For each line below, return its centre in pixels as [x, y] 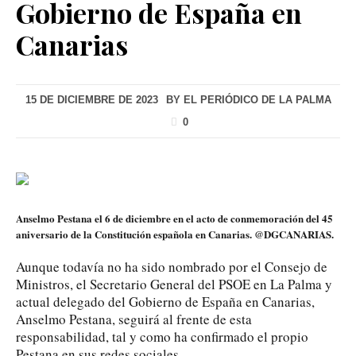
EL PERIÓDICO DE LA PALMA [257, 99]
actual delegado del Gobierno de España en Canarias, [165, 301]
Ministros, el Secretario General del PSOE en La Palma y [174, 284]
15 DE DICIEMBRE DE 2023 [91, 99]
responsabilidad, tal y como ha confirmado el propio [162, 336]
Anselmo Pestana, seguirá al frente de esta [134, 319]
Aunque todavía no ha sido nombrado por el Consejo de [172, 266]
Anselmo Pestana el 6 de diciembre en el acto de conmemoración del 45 [174, 218]
